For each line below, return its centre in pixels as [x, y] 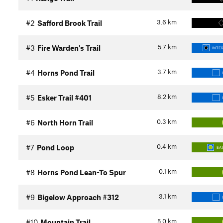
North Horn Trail [65, 122]
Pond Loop [56, 147]
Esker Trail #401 [64, 98]
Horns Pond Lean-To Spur [82, 172]
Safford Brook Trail [70, 23]
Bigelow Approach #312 [78, 197]
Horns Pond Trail [66, 73]
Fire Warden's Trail [69, 48]
